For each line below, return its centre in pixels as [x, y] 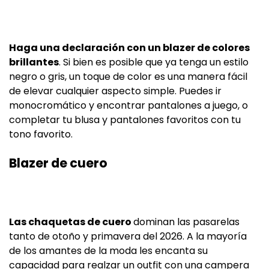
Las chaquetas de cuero [71, 222]
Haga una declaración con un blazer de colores [129, 48]
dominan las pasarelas [186, 222]
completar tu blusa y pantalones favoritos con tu [125, 120]
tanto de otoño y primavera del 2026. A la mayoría [128, 237]
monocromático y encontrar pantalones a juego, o [128, 106]
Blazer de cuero [58, 163]
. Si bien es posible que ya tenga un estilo [154, 62]
